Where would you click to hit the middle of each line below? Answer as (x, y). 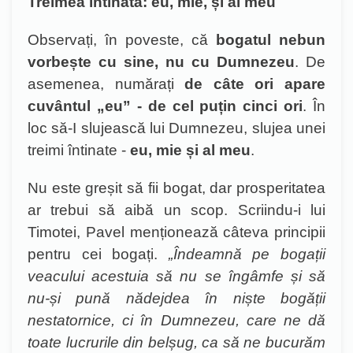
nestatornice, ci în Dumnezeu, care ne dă (176, 320)
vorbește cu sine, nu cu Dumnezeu (161, 62)
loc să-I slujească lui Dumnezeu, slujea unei (176, 128)
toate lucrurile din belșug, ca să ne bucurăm (176, 342)
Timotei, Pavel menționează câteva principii (176, 232)
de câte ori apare (255, 84)
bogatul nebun (271, 40)
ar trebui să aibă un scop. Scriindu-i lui (176, 210)
